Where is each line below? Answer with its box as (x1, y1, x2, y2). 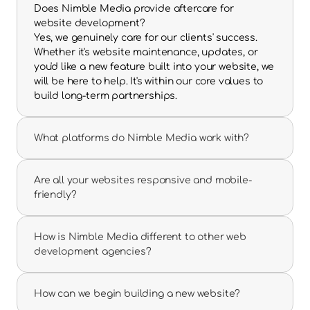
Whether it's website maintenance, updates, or (34, 47, 258, 57)
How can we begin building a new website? (34, 289, 241, 299)
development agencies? (34, 246, 152, 257)
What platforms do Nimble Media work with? (34, 133, 250, 143)
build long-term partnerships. (34, 91, 178, 101)
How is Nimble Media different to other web (34, 232, 246, 242)
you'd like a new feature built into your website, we (34, 62, 275, 72)
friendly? (34, 190, 77, 200)
